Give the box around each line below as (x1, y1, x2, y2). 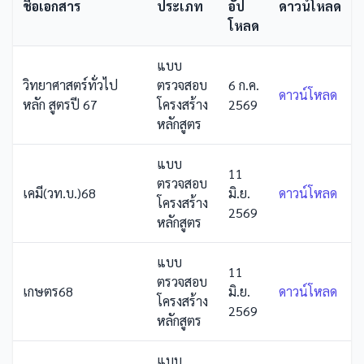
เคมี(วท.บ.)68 (23, 184, 96, 201)
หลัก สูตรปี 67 (23, 96, 97, 113)
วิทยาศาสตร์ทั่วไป (23, 76, 118, 93)
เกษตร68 (23, 283, 73, 300)
